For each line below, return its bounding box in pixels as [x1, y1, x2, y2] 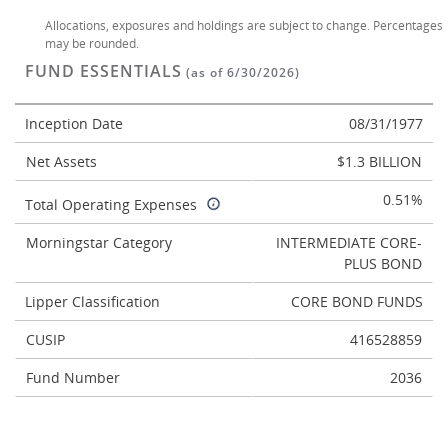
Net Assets [26, 152, 97, 171]
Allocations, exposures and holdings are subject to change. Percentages [45, 17, 443, 34]
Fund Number [26, 368, 120, 387]
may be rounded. [45, 35, 139, 52]
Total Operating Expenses [25, 195, 201, 214]
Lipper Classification [25, 292, 160, 311]
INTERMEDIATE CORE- [276, 233, 422, 252]
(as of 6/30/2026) [182, 64, 300, 81]
